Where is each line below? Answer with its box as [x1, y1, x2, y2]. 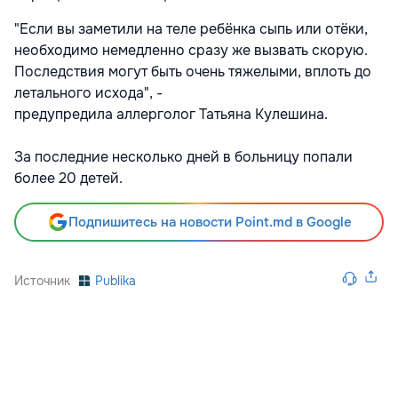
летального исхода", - [14, 83, 163, 102]
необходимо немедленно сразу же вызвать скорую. [14, 40, 368, 60]
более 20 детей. [14, 168, 123, 187]
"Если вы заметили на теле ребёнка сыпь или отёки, [14, 19, 368, 38]
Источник [14, 272, 70, 289]
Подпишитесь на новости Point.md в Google [68, 212, 352, 231]
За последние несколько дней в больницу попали [14, 147, 353, 166]
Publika [95, 272, 136, 289]
